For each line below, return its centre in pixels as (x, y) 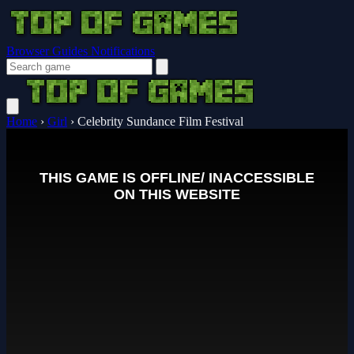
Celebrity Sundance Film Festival (160, 121)
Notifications (123, 51)
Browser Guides (49, 51)
